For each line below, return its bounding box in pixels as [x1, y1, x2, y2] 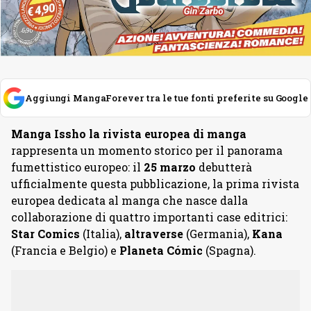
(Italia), [80, 226, 124, 241]
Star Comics [11, 226, 80, 241]
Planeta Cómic [119, 242, 203, 258]
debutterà [196, 159, 252, 174]
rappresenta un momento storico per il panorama [11, 142, 283, 158]
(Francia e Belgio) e [11, 242, 119, 258]
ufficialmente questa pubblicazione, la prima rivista [11, 176, 299, 191]
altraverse [124, 226, 183, 241]
